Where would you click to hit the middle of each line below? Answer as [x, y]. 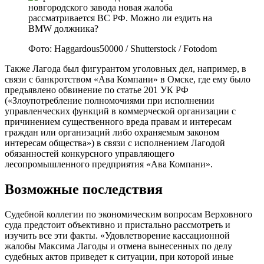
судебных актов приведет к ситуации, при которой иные [119, 256]
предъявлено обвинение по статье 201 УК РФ [97, 90]
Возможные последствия [84, 189]
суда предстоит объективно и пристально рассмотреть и [118, 225]
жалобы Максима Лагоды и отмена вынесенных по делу [118, 246]
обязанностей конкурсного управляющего [90, 153]
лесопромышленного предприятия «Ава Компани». [109, 164]
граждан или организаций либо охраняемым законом [112, 132]
